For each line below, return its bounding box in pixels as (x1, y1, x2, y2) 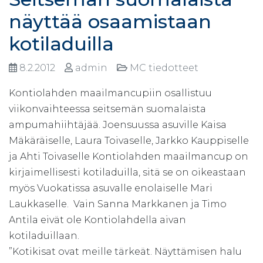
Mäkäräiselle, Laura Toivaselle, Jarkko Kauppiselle (9, 134, 249, 146)
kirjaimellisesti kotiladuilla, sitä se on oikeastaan (9, 166, 246, 178)
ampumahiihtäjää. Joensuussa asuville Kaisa (9, 119, 227, 130)
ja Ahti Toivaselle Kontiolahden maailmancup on (9, 150, 248, 162)
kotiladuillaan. (9, 230, 79, 241)
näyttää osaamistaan (9, 9, 211, 33)
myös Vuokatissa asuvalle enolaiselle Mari (9, 182, 213, 194)
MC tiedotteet (127, 62, 203, 73)
